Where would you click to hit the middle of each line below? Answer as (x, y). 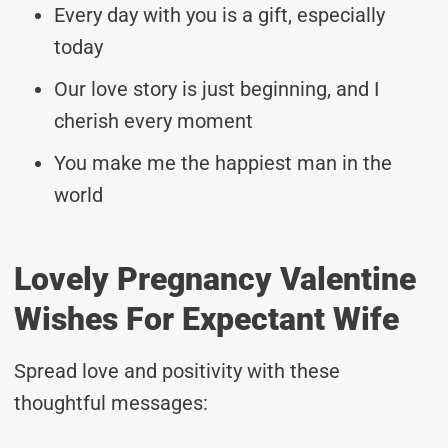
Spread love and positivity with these (177, 370)
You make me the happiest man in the (223, 162)
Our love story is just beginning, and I (216, 88)
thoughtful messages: (111, 402)
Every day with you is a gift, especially (219, 14)
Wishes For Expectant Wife (206, 318)
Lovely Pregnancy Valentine (215, 278)
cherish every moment (153, 120)
